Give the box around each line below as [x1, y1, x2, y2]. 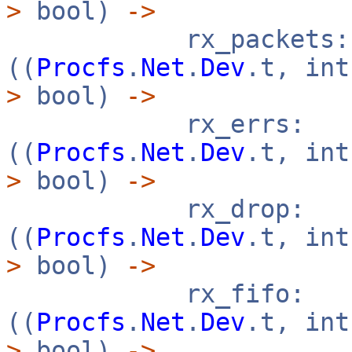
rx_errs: [6, 110, 305, 138]
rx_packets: [6, 25, 350, 53]
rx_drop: [6, 195, 305, 223]
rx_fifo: [6, 280, 305, 308]
